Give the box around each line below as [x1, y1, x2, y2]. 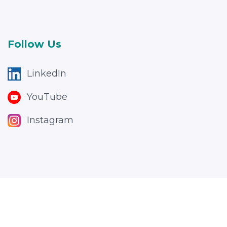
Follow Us [8, 37, 61, 50]
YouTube [27, 91, 67, 103]
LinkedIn [27, 68, 66, 80]
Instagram [27, 115, 73, 126]
